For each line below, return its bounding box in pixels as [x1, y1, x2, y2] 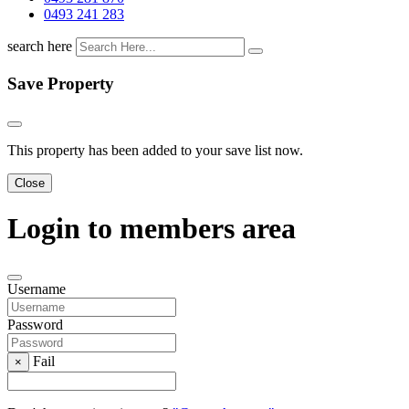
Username [7, 281, 66, 298]
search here [7, 38, 72, 55]
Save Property [7, 73, 114, 93]
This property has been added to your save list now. [7, 142, 303, 158]
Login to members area [7, 212, 296, 246]
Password [7, 317, 63, 333]
